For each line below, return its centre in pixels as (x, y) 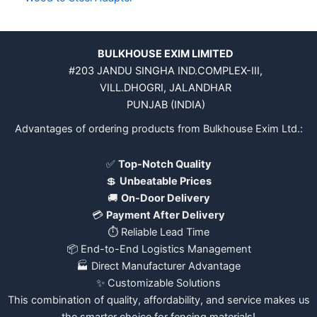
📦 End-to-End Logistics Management (158, 249)
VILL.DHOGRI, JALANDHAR (166, 88)
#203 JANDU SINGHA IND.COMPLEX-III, (166, 71)
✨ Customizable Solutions (158, 283)
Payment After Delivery (166, 215)
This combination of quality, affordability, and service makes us (158, 300)
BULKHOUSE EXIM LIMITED (166, 54)
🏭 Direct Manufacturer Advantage (158, 266)
